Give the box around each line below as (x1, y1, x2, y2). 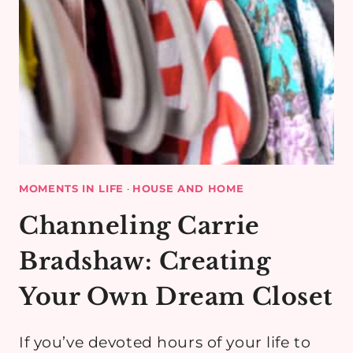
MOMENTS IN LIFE (19, 181, 124, 195)
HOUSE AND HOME (132, 181, 244, 195)
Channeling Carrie (19, 211, 260, 241)
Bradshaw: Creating (19, 247, 271, 277)
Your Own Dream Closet (19, 282, 333, 312)
